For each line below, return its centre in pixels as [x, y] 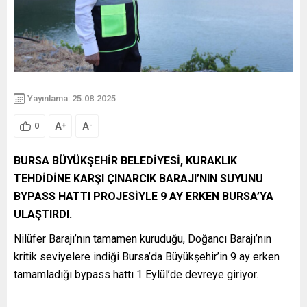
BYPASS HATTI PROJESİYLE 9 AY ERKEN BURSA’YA [144, 196]
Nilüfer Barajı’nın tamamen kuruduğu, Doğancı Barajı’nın [143, 238]
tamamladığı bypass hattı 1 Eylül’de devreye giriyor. [136, 274]
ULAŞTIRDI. [43, 214]
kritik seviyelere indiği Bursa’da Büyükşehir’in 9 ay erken [147, 256]
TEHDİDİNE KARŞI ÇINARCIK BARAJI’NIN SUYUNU [138, 178]
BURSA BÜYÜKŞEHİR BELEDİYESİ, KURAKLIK [125, 160]
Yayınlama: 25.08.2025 [72, 98]
